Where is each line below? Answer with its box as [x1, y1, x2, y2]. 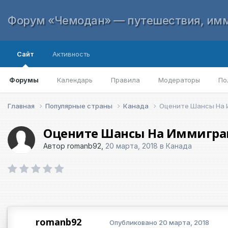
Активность [52, 50, 90, 58]
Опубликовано [109, 218, 159, 227]
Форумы [9, 76, 39, 84]
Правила [111, 76, 140, 84]
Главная [8, 101, 36, 110]
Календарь [57, 76, 93, 84]
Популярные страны [45, 101, 114, 110]
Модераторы [158, 76, 200, 84]
